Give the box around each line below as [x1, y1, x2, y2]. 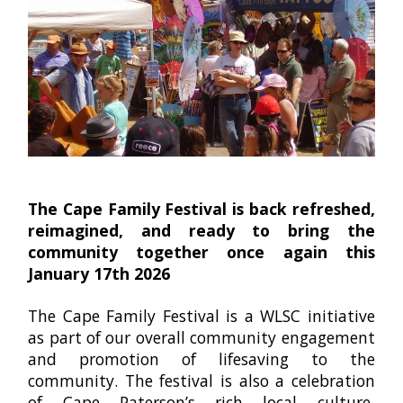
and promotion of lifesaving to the [28, 348, 375, 371]
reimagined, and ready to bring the [28, 219, 375, 242]
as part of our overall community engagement [28, 327, 375, 349]
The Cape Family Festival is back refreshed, [28, 198, 375, 220]
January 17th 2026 [28, 263, 171, 285]
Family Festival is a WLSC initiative [106, 305, 375, 327]
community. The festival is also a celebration [28, 370, 375, 392]
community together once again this [28, 241, 375, 264]
